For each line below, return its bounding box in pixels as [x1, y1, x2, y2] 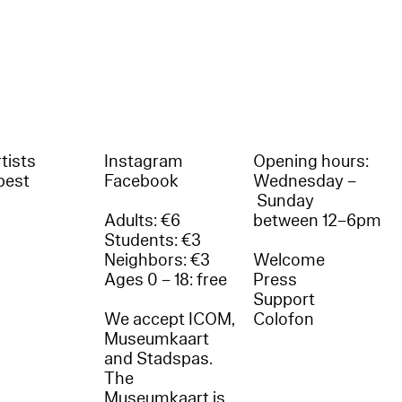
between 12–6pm [253, 209, 382, 233]
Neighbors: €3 [104, 249, 211, 273]
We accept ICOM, [104, 308, 236, 332]
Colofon [253, 308, 315, 332]
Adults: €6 [104, 209, 181, 233]
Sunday [253, 189, 315, 214]
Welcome [253, 249, 326, 273]
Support [253, 288, 316, 312]
